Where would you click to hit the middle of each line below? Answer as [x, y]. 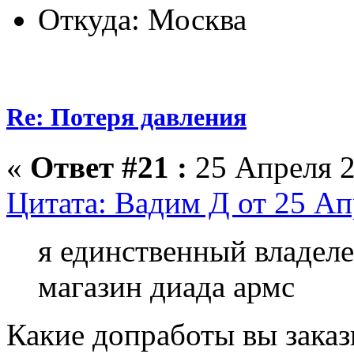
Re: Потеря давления [126, 117]
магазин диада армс [166, 287]
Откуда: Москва [142, 20]
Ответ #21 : [109, 168]
